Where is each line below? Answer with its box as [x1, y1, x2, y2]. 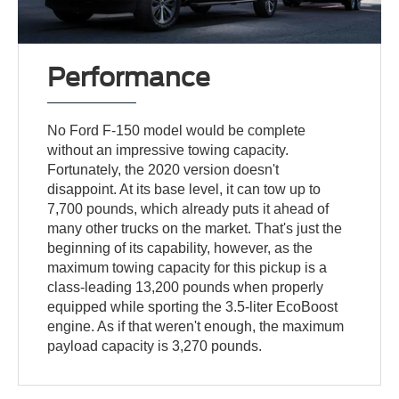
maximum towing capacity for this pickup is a [47, 259, 328, 275]
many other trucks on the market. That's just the [47, 220, 343, 236]
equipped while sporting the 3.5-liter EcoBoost [47, 298, 338, 314]
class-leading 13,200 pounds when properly [47, 279, 324, 295]
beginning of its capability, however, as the [47, 240, 313, 256]
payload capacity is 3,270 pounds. [47, 338, 263, 354]
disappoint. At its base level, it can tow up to [47, 181, 322, 197]
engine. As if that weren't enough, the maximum [47, 318, 345, 334]
